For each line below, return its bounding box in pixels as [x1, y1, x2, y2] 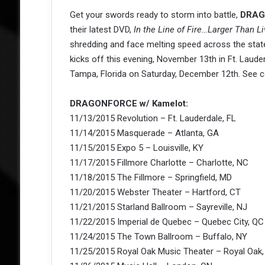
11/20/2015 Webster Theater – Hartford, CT [69, 187, 241, 198]
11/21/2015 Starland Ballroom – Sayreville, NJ [69, 202, 247, 213]
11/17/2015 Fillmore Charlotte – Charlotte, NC [69, 157, 248, 169]
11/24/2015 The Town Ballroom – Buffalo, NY [69, 231, 247, 243]
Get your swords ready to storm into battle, [69, 9, 240, 21]
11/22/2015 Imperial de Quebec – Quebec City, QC [69, 216, 264, 228]
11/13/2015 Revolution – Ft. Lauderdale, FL [69, 113, 236, 124]
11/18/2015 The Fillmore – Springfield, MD [69, 172, 232, 183]
